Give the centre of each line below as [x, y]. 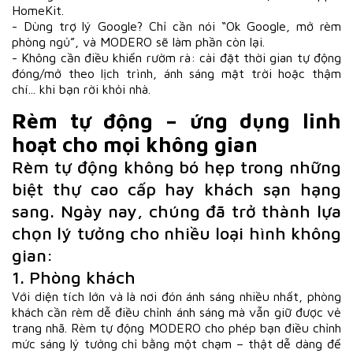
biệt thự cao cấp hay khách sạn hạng [176, 190]
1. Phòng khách [74, 278]
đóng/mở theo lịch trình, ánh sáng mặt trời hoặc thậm [176, 74]
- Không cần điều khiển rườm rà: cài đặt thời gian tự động [176, 58]
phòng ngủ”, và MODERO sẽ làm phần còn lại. [138, 42]
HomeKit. [38, 11]
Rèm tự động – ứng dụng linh [176, 121]
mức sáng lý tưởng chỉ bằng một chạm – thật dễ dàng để [176, 344]
